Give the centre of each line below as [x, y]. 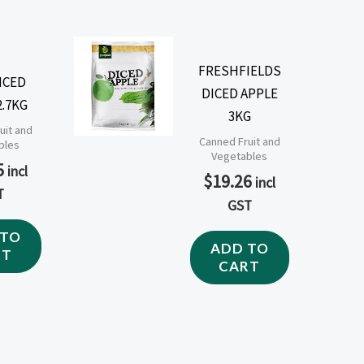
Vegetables [240, 156]
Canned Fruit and [239, 142]
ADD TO [239, 249]
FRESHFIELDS [239, 70]
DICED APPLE [239, 93]
